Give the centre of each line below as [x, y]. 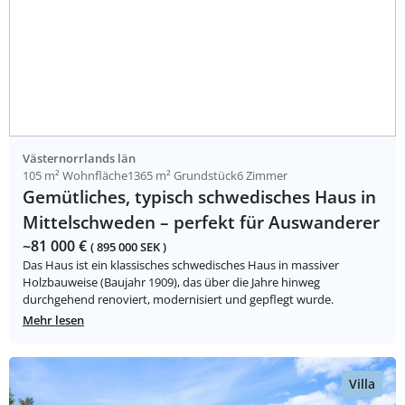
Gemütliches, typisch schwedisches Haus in [199, 197]
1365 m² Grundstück [182, 176]
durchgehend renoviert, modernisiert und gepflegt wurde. [178, 300]
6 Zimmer [262, 176]
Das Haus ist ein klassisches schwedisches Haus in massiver [181, 265]
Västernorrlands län [79, 159]
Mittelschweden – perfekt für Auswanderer [201, 222]
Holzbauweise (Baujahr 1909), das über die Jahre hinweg [171, 283]
